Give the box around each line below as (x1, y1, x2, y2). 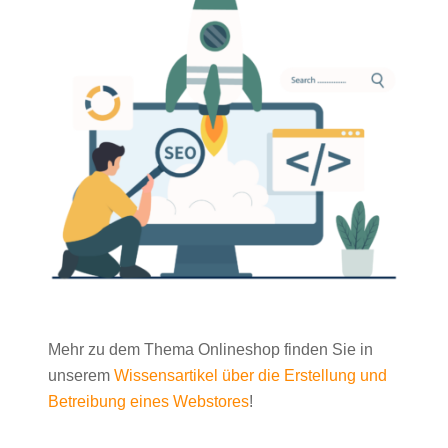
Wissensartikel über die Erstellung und (114, 366, 387, 384)
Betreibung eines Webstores (48, 392, 249, 410)
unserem (48, 366, 114, 384)
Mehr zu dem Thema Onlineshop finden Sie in (48, 340, 373, 358)
